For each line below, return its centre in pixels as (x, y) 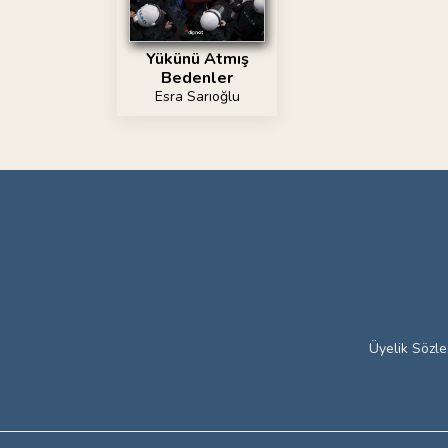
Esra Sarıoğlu (197, 97)
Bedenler (197, 78)
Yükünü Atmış (197, 59)
